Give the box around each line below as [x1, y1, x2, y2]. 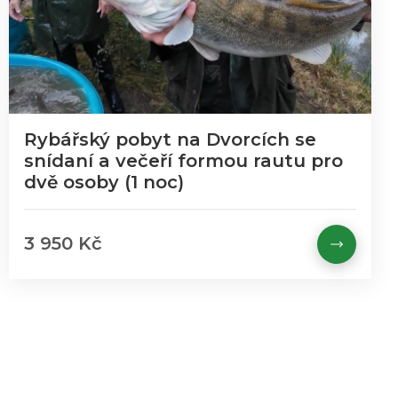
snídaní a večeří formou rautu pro [24, 150, 343, 171]
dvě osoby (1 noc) [24, 171, 184, 193]
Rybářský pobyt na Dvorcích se [24, 129, 316, 150]
